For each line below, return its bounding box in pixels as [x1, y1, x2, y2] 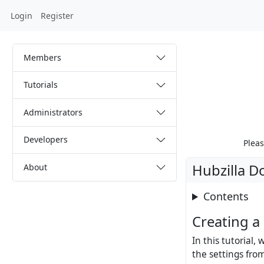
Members [23, 51, 61, 63]
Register [40, 10, 74, 21]
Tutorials [23, 79, 58, 91]
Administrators [23, 106, 82, 118]
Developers [23, 134, 68, 146]
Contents [203, 189, 249, 204]
